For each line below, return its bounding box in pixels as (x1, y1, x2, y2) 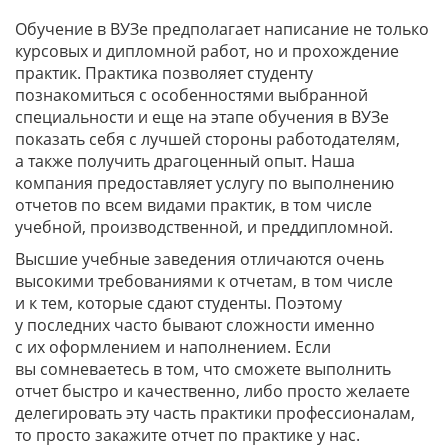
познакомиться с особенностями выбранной (15, 84, 368, 107)
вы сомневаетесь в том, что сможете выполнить (15, 358, 391, 381)
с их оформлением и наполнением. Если (15, 336, 331, 359)
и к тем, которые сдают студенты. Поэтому (15, 292, 342, 315)
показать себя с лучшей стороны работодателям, (15, 128, 400, 151)
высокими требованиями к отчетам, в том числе (15, 270, 393, 293)
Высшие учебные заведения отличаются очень (15, 248, 384, 271)
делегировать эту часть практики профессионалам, (15, 402, 415, 425)
